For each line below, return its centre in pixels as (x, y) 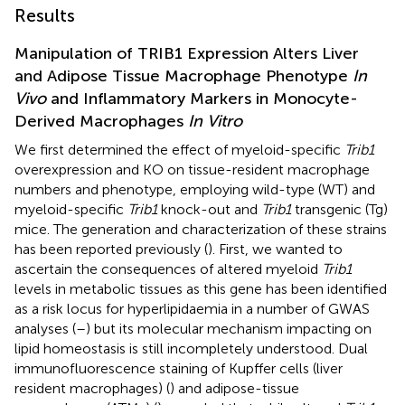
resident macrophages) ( (92, 388)
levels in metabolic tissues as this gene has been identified (201, 288)
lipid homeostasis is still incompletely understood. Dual (191, 348)
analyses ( (45, 328)
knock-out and (209, 209)
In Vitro (215, 121)
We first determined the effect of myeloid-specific (179, 149)
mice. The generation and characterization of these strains (201, 229)
